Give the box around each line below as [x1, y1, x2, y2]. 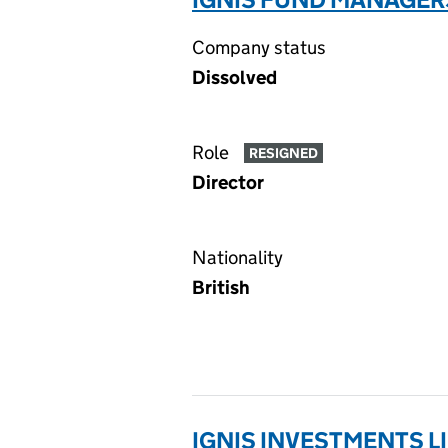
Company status [192, 36, 326, 59]
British [192, 276, 250, 299]
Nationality [192, 246, 283, 269]
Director [192, 171, 264, 194]
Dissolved [192, 66, 277, 89]
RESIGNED [248, 144, 318, 163]
